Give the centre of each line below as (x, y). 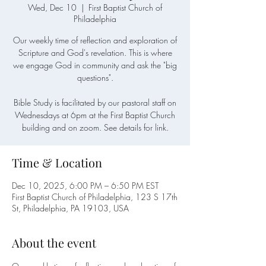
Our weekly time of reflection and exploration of (95, 40)
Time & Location (57, 162)
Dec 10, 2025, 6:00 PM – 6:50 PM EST (85, 186)
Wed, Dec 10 (52, 7)
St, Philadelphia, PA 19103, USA (70, 208)
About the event (54, 243)
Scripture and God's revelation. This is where (95, 53)
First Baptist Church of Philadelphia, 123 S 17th (95, 197)
